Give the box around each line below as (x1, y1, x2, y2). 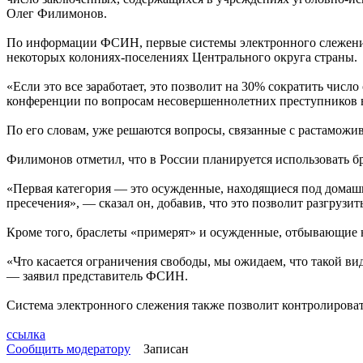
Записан (140, 342, 189, 356)
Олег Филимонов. (6, 6, 107, 20)
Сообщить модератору (6, 342, 130, 356)
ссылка (6, 327, 45, 341)
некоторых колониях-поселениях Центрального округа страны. (6, 50, 357, 64)
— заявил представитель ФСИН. (6, 269, 188, 283)
